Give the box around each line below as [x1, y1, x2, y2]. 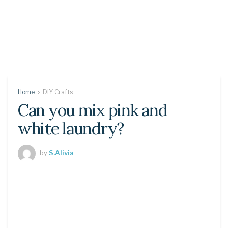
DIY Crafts [43, 88, 73, 96]
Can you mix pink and [18, 100, 167, 121]
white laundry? [18, 118, 124, 139]
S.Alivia [49, 148, 74, 157]
